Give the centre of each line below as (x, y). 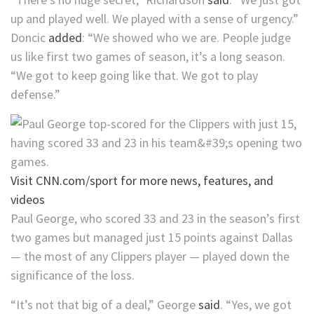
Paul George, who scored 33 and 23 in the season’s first (155, 219)
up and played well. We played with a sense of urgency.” (155, 19)
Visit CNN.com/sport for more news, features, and (142, 181)
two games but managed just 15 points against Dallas (152, 238)
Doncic (29, 38)
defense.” (35, 95)
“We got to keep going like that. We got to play (134, 76)
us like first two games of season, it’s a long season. (148, 57)
